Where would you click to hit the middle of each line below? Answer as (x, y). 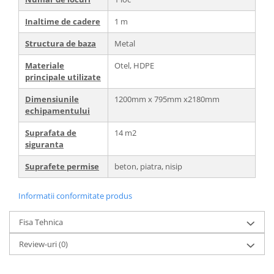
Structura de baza (61, 43)
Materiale (45, 65)
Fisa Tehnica (41, 222)
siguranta (44, 144)
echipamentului (57, 110)
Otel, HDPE (134, 65)
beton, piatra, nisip (148, 166)
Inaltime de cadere (63, 21)
